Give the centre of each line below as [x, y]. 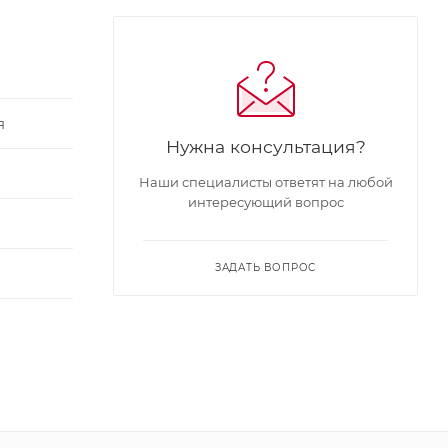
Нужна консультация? [265, 146]
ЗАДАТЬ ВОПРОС [265, 267]
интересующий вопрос [265, 201]
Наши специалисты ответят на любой [265, 181]
